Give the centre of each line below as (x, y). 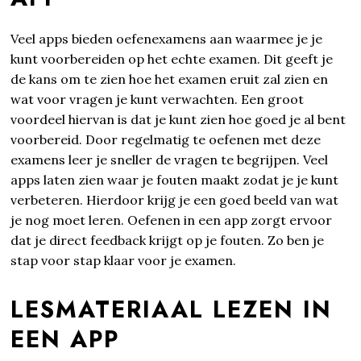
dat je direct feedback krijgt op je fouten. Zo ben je (168, 240)
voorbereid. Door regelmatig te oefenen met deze (166, 139)
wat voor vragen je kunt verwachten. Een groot (158, 99)
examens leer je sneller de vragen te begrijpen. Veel (170, 159)
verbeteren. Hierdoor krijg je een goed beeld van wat (175, 199)
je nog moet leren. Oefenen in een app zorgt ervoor (172, 220)
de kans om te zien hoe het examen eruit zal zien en (170, 79)
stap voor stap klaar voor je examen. (124, 260)
